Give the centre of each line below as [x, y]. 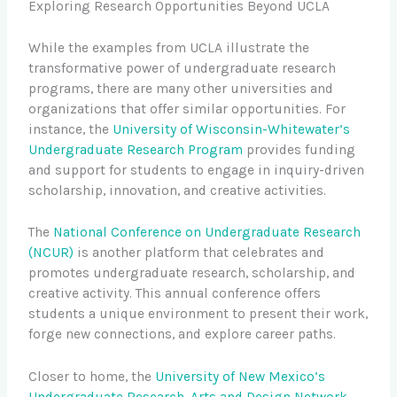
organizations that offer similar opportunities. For [187, 109]
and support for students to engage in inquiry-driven [197, 170]
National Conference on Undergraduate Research [207, 233]
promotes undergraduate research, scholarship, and [192, 273]
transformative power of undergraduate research [183, 68]
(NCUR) [51, 253]
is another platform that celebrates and [199, 253]
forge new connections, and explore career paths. [183, 335]
